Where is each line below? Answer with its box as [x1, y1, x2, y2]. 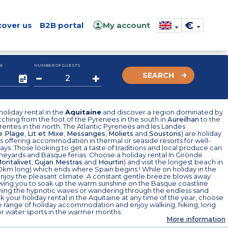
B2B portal [39, 20, 83, 30]
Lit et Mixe [27, 129, 64, 137]
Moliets [108, 129, 133, 137]
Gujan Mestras [35, 158, 82, 166]
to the [199, 115, 220, 123]
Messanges [67, 129, 105, 137]
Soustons [149, 129, 181, 137]
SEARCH [142, 71, 174, 80]
